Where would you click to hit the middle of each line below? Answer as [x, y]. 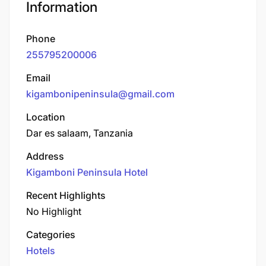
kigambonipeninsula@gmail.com [100, 94]
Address [45, 156]
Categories [51, 235]
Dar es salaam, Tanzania [80, 133]
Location [46, 117]
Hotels [41, 251]
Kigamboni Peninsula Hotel [87, 172]
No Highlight [54, 212]
